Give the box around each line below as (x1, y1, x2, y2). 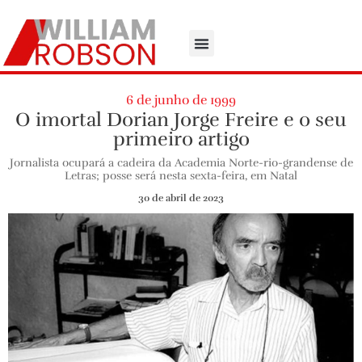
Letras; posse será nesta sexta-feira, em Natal (65, 168, 297, 183)
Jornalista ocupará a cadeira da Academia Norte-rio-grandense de (9, 155, 353, 170)
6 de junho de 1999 (126, 91, 236, 108)
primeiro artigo (112, 126, 250, 151)
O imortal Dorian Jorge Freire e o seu (15, 107, 347, 132)
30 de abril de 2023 (138, 192, 224, 204)
